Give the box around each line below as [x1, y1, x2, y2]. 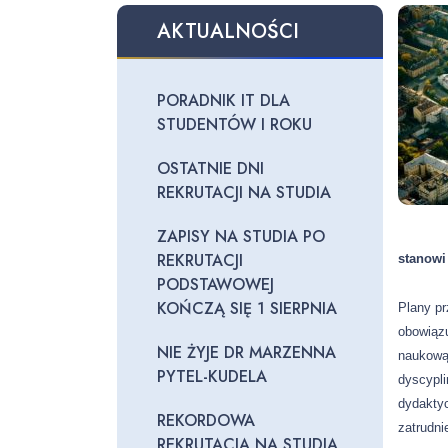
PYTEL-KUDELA [157, 365, 267, 388]
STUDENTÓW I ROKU [157, 113, 312, 136]
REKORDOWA [157, 409, 255, 432]
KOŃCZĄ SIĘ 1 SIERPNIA [157, 297, 337, 320]
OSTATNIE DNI [157, 157, 264, 180]
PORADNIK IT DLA [157, 89, 290, 112]
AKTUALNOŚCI [157, 17, 299, 46]
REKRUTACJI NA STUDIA [157, 181, 331, 204]
